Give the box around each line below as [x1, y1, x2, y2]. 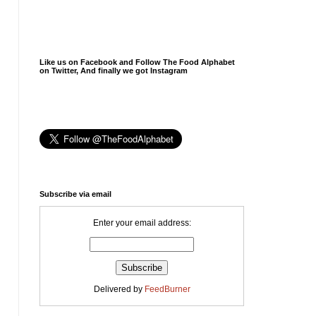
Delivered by [93, 284, 145, 294]
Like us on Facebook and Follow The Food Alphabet [39, 58, 235, 66]
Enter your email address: [92, 218, 191, 228]
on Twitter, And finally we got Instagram [39, 66, 188, 75]
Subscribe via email [39, 190, 111, 198]
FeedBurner [144, 284, 190, 294]
